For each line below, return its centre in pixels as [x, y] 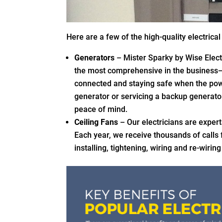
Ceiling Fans [96, 122]
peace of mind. [101, 109]
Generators [95, 57]
